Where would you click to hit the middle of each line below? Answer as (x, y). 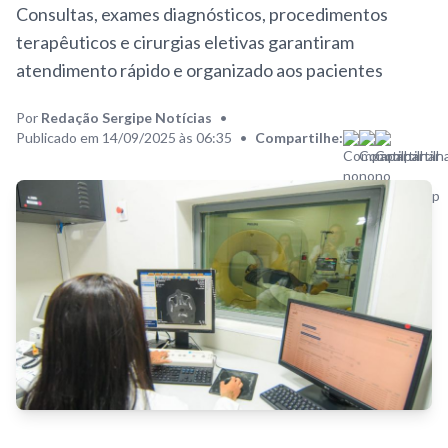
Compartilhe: (299, 137)
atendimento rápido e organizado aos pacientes (199, 69)
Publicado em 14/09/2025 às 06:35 (124, 137)
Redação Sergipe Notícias (126, 117)
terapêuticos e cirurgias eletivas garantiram (185, 41)
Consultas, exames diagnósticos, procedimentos (202, 13)
